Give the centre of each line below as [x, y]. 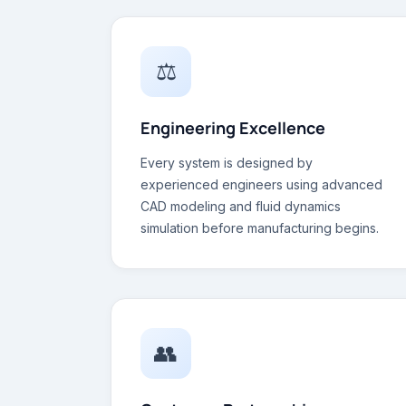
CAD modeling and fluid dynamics [241, 206]
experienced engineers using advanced [261, 184]
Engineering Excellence [233, 128]
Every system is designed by [227, 163]
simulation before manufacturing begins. [260, 228]
